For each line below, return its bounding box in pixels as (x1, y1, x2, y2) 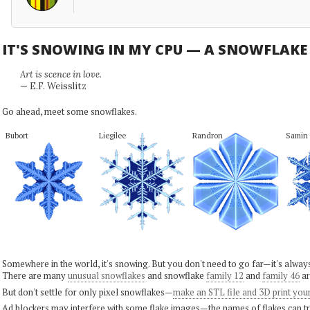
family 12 (206, 269, 244, 282)
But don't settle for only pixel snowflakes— (1, 285, 173, 298)
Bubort (5, 130, 28, 140)
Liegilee (98, 130, 126, 140)
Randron (192, 130, 223, 140)
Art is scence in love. (19, 69, 102, 80)
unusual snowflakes (67, 269, 145, 282)
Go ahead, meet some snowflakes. (1, 104, 137, 118)
